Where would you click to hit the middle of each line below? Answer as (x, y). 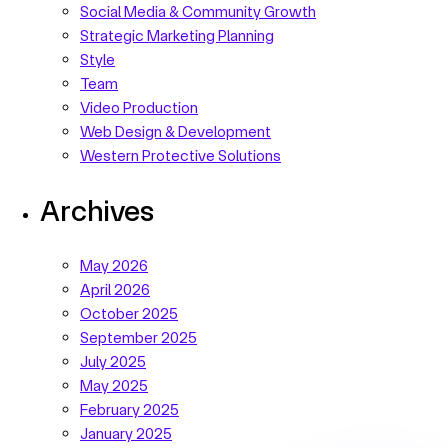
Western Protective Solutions (180, 154)
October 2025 (129, 312)
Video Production (139, 106)
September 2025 (138, 336)
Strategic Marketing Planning (177, 34)
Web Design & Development (175, 130)
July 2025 (113, 360)
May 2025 (114, 384)
